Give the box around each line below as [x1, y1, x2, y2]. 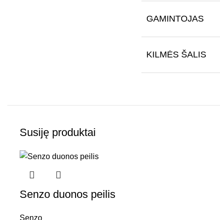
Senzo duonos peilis [20, 188, 115, 200]
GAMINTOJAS [146, 13, 204, 24]
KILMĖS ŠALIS [146, 49, 206, 59]
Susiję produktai [20, 126, 96, 138]
